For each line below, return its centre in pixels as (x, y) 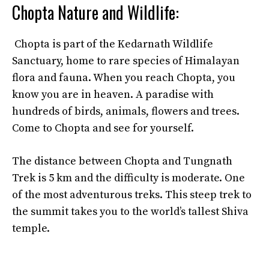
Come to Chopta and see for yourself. (103, 128)
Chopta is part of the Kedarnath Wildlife (113, 44)
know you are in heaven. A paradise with (113, 95)
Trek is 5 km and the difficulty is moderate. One (128, 178)
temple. (31, 228)
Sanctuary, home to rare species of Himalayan (126, 61)
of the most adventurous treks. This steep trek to (132, 195)
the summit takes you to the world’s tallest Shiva (130, 212)
